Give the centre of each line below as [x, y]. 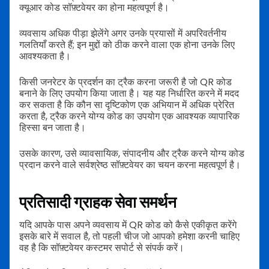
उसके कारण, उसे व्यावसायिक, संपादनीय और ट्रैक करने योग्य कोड [132, 153]
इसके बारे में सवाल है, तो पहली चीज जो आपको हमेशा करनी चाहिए [129, 237]
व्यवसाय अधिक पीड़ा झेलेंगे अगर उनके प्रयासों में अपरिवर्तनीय [123, 33]
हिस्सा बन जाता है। [53, 127]
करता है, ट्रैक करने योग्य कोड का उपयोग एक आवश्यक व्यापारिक [129, 116]
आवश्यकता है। [45, 56]
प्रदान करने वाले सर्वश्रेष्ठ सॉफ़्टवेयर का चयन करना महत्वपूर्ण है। [130, 165]
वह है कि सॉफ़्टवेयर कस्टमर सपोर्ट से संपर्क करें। [102, 248]
